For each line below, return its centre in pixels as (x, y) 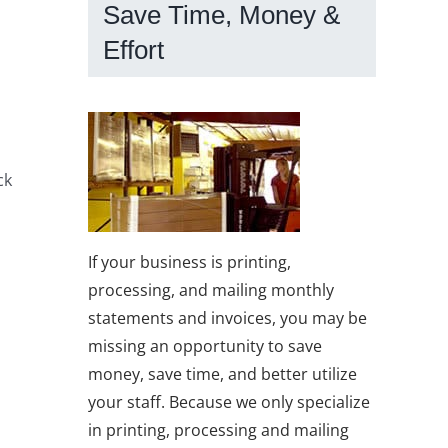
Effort (133, 50)
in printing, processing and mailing (218, 429)
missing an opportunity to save (205, 345)
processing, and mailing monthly (211, 289)
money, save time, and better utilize (222, 373)
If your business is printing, (189, 261)
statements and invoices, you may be (227, 317)
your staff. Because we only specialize (229, 401)
